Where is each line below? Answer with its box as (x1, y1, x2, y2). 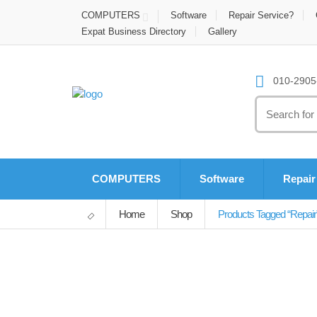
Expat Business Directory (81, 25, 186, 37)
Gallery (208, 25, 237, 37)
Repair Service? (229, 10, 294, 21)
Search (255, 98, 291, 110)
